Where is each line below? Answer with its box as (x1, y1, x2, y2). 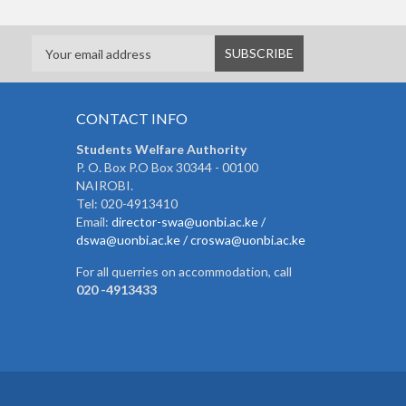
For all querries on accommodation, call (75, 264, 292, 279)
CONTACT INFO (75, 110, 188, 127)
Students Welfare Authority (75, 141, 246, 157)
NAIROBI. (75, 178, 133, 193)
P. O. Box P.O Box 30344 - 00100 (75, 159, 258, 175)
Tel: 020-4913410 (75, 196, 178, 211)
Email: (75, 214, 111, 229)
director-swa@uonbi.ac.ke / (111, 214, 266, 229)
